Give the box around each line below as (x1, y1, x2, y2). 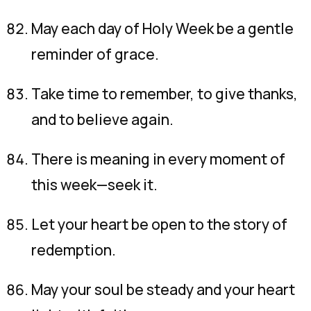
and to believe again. (31, 110, 174, 129)
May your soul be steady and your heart (31, 280, 295, 299)
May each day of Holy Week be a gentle (31, 19, 294, 38)
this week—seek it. (31, 175, 158, 194)
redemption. (31, 240, 116, 260)
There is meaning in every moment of (31, 149, 285, 169)
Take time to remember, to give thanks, (31, 84, 298, 103)
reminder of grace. (31, 44, 159, 64)
